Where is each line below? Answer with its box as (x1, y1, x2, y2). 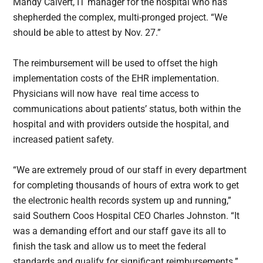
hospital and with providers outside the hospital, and (13, 119, 230, 130)
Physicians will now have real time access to (13, 88, 200, 100)
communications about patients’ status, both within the (13, 103, 241, 115)
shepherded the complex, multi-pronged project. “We (13, 12, 228, 23)
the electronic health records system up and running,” (13, 195, 232, 207)
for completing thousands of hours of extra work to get (13, 180, 240, 191)
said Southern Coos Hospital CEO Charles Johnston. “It (13, 210, 240, 222)
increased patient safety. (13, 134, 114, 146)
